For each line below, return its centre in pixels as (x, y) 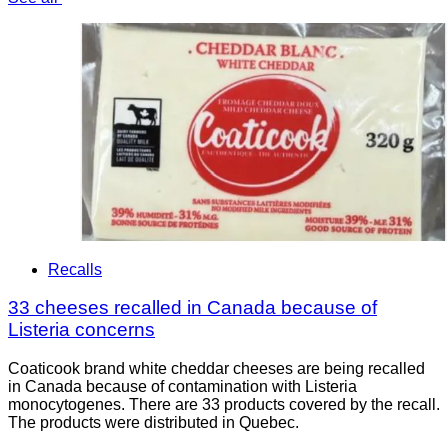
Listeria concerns (81, 330)
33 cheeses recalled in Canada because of (192, 308)
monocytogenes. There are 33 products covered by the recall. (224, 405)
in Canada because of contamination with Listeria (182, 387)
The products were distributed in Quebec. (153, 423)
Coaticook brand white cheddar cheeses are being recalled (216, 369)
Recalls (75, 269)
